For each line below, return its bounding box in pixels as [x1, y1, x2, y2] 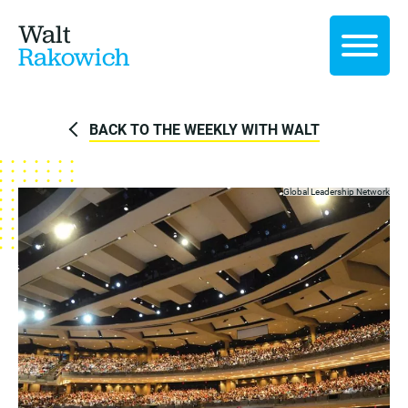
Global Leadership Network [283, 186, 390, 198]
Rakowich [18, 40, 129, 74]
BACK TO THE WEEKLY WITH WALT [88, 119, 320, 138]
